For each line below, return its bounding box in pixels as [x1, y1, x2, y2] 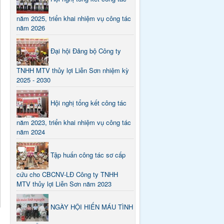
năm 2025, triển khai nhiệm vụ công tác [16, 13, 131, 23]
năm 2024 [16, 126, 45, 136]
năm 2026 [16, 22, 45, 32]
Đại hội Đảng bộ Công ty [50, 45, 121, 55]
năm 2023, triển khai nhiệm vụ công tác [16, 117, 131, 127]
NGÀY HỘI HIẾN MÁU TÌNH [50, 201, 133, 211]
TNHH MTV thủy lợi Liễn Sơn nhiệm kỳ [16, 65, 129, 75]
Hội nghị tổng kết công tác [50, 97, 127, 107]
